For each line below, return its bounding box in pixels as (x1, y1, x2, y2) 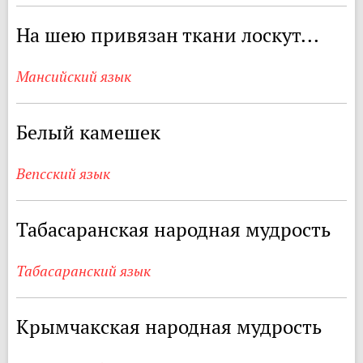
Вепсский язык (16, 164, 110, 183)
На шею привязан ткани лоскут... (16, 22, 319, 48)
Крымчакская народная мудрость (16, 314, 322, 340)
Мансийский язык (16, 66, 131, 86)
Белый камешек (16, 119, 160, 145)
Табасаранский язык (16, 261, 151, 280)
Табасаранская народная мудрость (16, 216, 331, 242)
